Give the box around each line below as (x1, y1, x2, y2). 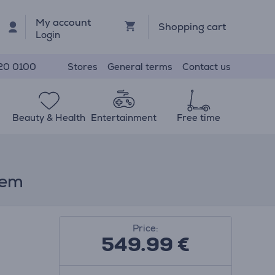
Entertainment (91, 112, 157, 123)
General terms (107, 60, 172, 72)
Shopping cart (158, 20, 226, 33)
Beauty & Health (12, 112, 86, 123)
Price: (132, 222, 158, 234)
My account (36, 15, 91, 29)
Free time (176, 112, 220, 123)
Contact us (182, 60, 231, 72)
